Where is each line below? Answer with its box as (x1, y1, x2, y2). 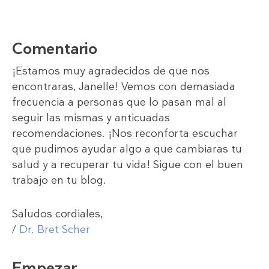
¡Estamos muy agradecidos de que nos (12, 63, 210, 78)
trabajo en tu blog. (12, 172, 106, 187)
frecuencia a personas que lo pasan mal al (12, 94, 226, 109)
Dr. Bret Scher (19, 222, 90, 237)
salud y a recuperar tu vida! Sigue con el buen (12, 157, 243, 172)
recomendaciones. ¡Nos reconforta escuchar (12, 125, 238, 141)
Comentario (12, 38, 97, 59)
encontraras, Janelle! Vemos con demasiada (12, 79, 235, 94)
